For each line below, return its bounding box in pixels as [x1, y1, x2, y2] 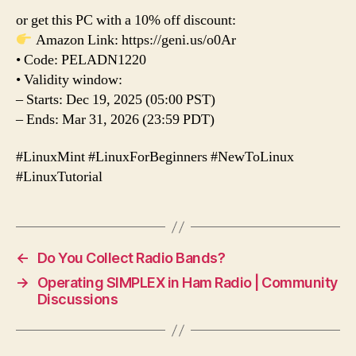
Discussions [37, 291, 118, 308]
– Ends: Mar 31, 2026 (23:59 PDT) [16, 110, 215, 129]
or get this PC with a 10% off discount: [16, 10, 236, 29]
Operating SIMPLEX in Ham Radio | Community [37, 274, 338, 292]
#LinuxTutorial [16, 168, 103, 187]
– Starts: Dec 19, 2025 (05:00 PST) [16, 90, 215, 109]
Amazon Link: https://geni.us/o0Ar [32, 30, 236, 49]
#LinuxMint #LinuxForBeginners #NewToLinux [16, 148, 294, 167]
